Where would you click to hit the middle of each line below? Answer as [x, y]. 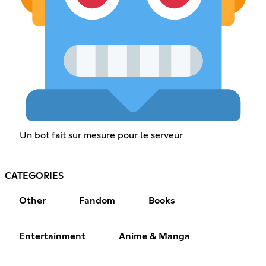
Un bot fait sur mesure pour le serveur [101, 136]
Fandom [97, 201]
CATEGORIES [34, 176]
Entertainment [52, 237]
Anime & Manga [154, 237]
